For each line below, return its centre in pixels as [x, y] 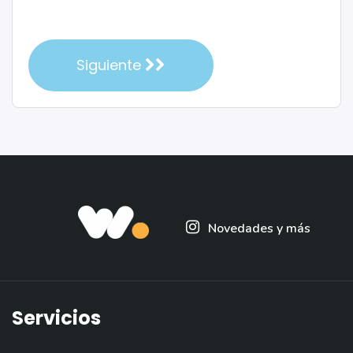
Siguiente [111, 65]
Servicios [56, 318]
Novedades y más [259, 229]
